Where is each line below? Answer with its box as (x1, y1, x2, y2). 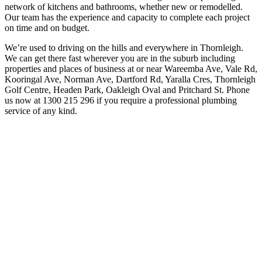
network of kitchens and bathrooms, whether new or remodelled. (5, 1, 243, 12)
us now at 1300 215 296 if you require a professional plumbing (5, 95, 237, 105)
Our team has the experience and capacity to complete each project (5, 12, 250, 22)
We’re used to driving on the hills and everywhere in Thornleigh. (5, 42, 243, 53)
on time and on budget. (5, 22, 89, 33)
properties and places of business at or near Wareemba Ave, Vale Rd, (5, 63, 257, 74)
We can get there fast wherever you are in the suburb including (5, 53, 235, 63)
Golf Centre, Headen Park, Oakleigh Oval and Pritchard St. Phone (5, 84, 250, 95)
